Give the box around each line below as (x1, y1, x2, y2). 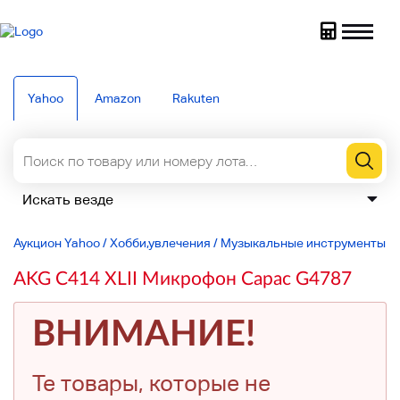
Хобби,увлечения (110, 236, 211, 250)
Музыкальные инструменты (221, 236, 386, 250)
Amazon (95, 91, 141, 105)
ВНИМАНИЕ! (32, 311, 255, 354)
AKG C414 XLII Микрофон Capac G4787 (13, 266, 352, 288)
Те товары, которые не (32, 371, 271, 396)
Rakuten (172, 91, 220, 105)
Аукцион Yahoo (13, 236, 100, 250)
